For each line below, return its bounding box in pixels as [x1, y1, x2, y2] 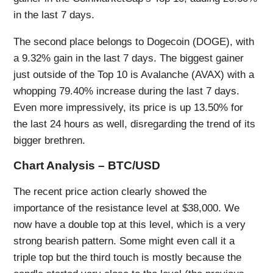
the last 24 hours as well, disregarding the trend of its [13, 118, 256, 130]
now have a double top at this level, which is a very [13, 219, 246, 231]
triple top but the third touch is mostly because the [13, 252, 242, 264]
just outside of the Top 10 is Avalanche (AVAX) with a [13, 68, 255, 80]
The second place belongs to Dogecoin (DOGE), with [13, 35, 255, 48]
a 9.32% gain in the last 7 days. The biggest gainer [13, 52, 244, 64]
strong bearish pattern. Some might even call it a [13, 235, 235, 247]
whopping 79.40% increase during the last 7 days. [13, 85, 240, 97]
